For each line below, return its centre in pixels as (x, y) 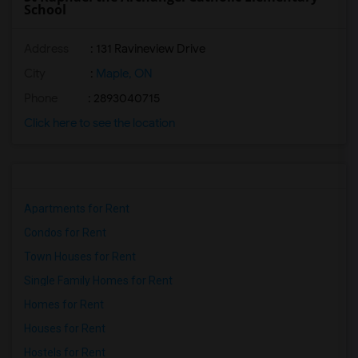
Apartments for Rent (77, 209)
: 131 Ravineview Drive (147, 49)
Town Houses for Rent (80, 257)
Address (46, 49)
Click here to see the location (99, 123)
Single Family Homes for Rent (98, 280)
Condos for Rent (65, 233)
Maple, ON (123, 74)
